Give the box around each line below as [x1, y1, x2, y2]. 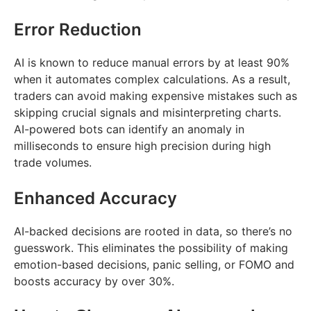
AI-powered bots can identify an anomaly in [14, 121, 244, 136]
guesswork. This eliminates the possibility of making [14, 240, 288, 255]
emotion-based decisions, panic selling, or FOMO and [14, 257, 294, 271]
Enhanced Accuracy [14, 187, 177, 208]
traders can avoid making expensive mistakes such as [14, 88, 297, 103]
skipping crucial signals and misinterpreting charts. [14, 105, 281, 119]
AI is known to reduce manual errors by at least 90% [14, 55, 289, 69]
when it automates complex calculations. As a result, [14, 72, 290, 86]
